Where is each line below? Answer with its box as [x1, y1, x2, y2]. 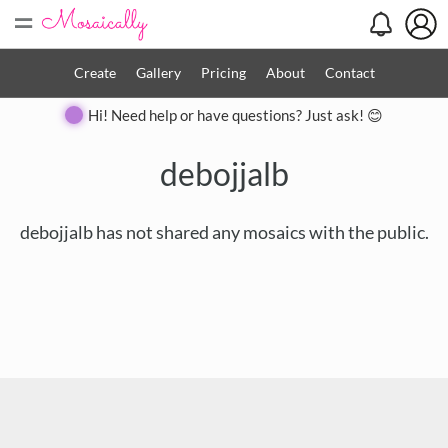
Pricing [200, 64, 246, 81]
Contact [324, 64, 375, 81]
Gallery [135, 64, 181, 81]
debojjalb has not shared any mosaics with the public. [19, 221, 429, 244]
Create [73, 64, 116, 81]
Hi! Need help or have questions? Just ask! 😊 [88, 106, 383, 124]
